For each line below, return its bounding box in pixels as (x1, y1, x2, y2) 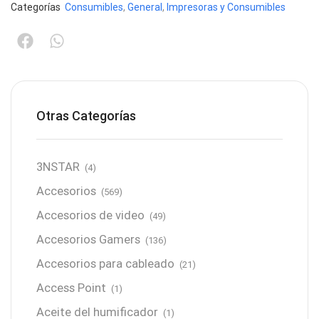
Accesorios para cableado (36, 256, 174, 271)
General (127, 1, 162, 13)
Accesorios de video (36, 208, 145, 222)
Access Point (36, 281, 106, 295)
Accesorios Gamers (36, 232, 140, 246)
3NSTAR (36, 159, 80, 174)
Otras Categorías (36, 108, 136, 123)
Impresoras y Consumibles (167, 1, 286, 13)
